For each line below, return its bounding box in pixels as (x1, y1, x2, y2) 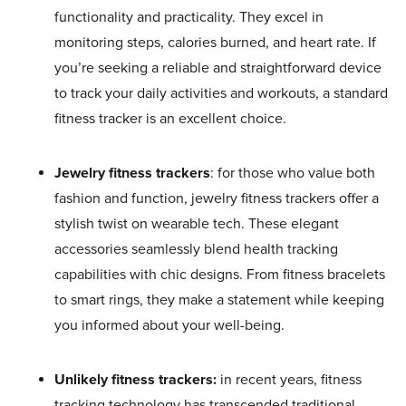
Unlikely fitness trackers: (54, 370, 217, 389)
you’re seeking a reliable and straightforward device (54, 58, 382, 77)
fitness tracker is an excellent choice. (54, 109, 286, 128)
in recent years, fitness (217, 370, 362, 389)
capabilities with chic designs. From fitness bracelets (54, 265, 385, 284)
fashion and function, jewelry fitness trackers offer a (54, 188, 379, 208)
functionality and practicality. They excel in (54, 7, 324, 26)
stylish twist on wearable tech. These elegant (54, 214, 339, 233)
